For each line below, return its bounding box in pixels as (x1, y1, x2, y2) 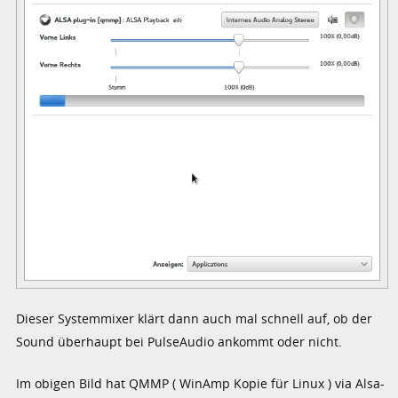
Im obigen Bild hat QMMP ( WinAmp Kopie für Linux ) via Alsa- (16, 375, 386, 393)
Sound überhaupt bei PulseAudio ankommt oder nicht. (16, 333, 343, 351)
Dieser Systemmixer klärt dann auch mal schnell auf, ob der (16, 310, 373, 328)
